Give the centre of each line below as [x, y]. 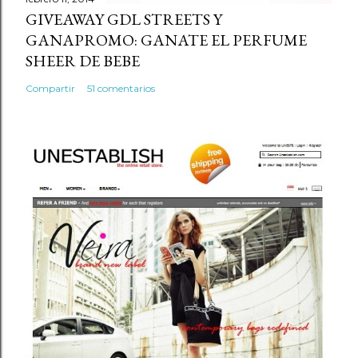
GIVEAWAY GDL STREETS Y [124, 19]
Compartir [50, 88]
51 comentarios [121, 88]
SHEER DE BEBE [83, 60]
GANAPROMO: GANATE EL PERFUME [166, 40]
